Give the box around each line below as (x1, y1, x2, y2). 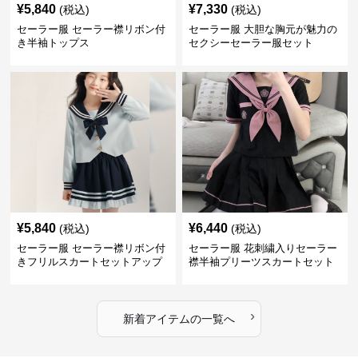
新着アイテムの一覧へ (122, 312, 235, 325)
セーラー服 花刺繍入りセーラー (188, 242, 337, 254)
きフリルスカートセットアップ (17, 256, 163, 268)
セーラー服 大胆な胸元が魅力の (188, 23, 337, 35)
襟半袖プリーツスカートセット (188, 256, 334, 268)
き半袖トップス (17, 37, 90, 49)
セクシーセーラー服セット (188, 37, 313, 49)
